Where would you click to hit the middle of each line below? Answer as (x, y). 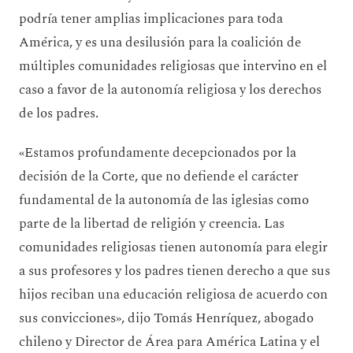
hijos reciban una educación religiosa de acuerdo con (173, 294)
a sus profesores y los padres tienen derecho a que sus (175, 271)
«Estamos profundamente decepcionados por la (158, 152)
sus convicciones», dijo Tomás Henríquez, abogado (166, 318)
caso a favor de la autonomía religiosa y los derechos (170, 89)
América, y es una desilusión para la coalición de (160, 42)
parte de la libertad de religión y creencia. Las (152, 223)
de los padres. (62, 113)
